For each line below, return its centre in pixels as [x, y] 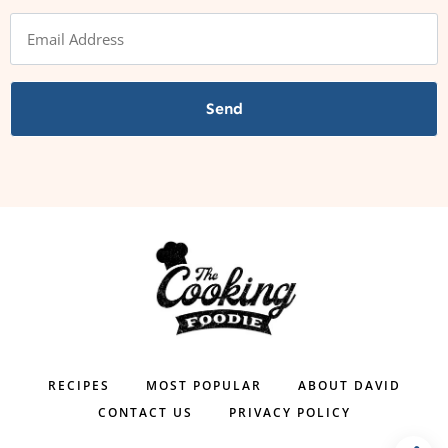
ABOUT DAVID [349, 386]
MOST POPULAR [203, 386]
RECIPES [78, 386]
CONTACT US [145, 412]
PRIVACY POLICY [289, 412]
